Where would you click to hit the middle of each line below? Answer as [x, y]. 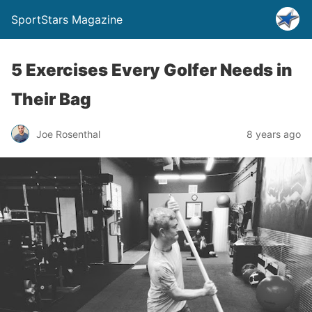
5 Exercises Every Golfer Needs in [152, 70]
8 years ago [274, 134]
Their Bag [51, 99]
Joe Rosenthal [68, 134]
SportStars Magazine [67, 19]
